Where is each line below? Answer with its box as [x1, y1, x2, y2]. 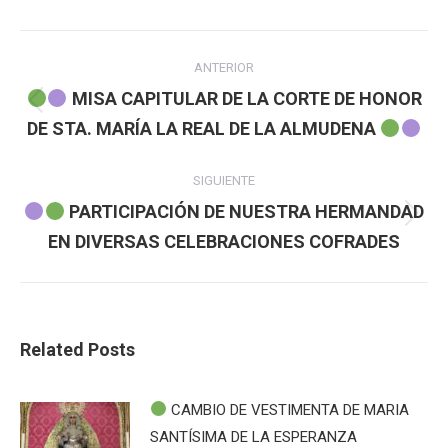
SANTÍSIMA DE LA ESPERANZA [150, 427, 357, 446]
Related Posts [20, 338, 135, 360]
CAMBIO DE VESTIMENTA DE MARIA [167, 400, 410, 419]
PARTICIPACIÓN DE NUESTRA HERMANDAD [65, 200, 424, 222]
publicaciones [19, 126, 145, 151]
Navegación [19, 38, 128, 63]
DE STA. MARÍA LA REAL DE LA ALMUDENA [27, 117, 380, 139]
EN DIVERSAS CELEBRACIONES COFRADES [48, 230, 400, 252]
